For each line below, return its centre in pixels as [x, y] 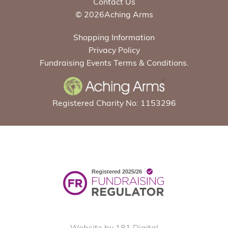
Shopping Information [114, 37]
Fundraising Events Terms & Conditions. [114, 62]
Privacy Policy [114, 50]
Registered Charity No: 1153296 [114, 103]
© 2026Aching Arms [114, 14]
